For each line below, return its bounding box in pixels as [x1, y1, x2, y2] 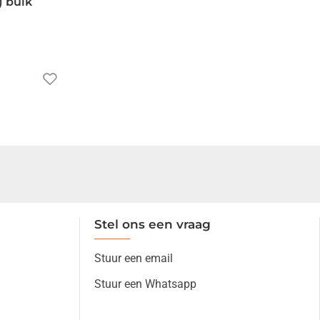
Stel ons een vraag [94, 217, 211, 231]
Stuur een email [94, 251, 173, 265]
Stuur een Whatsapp [94, 277, 196, 291]
